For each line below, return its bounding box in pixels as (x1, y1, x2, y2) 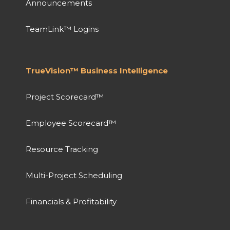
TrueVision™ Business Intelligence (26, 65, 168, 75)
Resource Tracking (26, 144, 98, 154)
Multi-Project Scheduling (26, 170, 122, 180)
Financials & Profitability (26, 196, 117, 206)
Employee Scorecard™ (26, 118, 116, 128)
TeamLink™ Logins (26, 24, 99, 34)
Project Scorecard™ (26, 91, 104, 102)
